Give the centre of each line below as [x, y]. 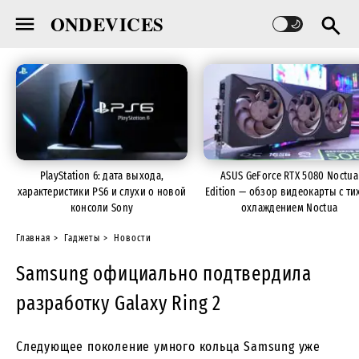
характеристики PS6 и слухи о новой [102, 192]
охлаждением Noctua [289, 208]
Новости [133, 238]
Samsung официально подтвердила [164, 274]
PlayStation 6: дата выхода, [102, 176]
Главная [33, 238]
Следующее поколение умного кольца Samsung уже [168, 347]
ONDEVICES [107, 24]
